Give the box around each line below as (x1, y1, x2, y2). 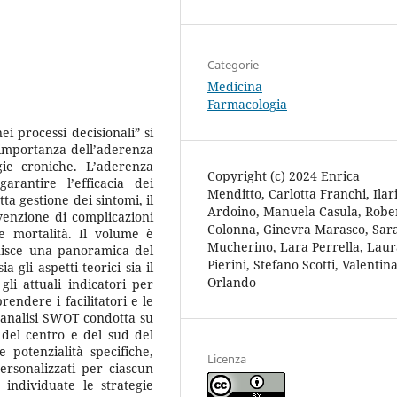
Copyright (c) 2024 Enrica (207, 167, 360, 184)
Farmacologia (207, 95, 287, 113)
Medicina (207, 77, 262, 95)
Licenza (207, 350, 246, 367)
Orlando (207, 273, 256, 291)
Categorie (207, 56, 259, 73)
